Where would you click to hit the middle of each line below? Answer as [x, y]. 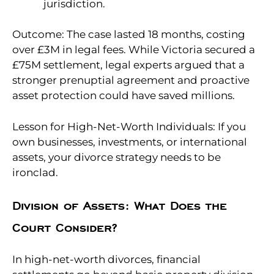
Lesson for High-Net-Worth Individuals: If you [129, 126]
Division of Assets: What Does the [120, 207]
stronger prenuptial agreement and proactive [131, 80]
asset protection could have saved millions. [124, 96]
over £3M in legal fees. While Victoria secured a [134, 50]
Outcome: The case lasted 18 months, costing [129, 35]
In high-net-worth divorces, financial [106, 260]
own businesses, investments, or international [130, 142]
